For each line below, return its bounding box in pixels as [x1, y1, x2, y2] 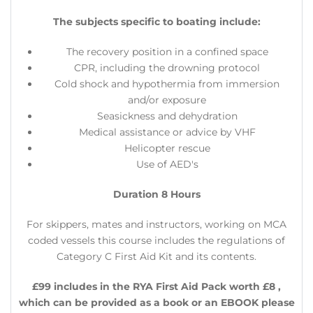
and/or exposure [128, 94, 206, 106]
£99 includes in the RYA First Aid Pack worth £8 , [32, 280, 281, 293]
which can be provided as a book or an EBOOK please [18, 296, 295, 309]
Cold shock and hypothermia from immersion [54, 78, 279, 90]
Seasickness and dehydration [96, 110, 238, 122]
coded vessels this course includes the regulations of [28, 234, 285, 247]
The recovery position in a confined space [66, 45, 268, 58]
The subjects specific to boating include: [52, 15, 261, 28]
